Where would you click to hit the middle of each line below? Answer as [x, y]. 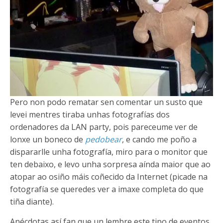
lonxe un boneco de [48, 140]
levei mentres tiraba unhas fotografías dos [90, 115]
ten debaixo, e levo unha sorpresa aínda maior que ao [110, 165]
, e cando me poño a [159, 140]
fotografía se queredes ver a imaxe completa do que [107, 189]
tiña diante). [32, 202]
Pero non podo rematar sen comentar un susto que [106, 102]
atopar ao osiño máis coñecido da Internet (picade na [109, 177]
